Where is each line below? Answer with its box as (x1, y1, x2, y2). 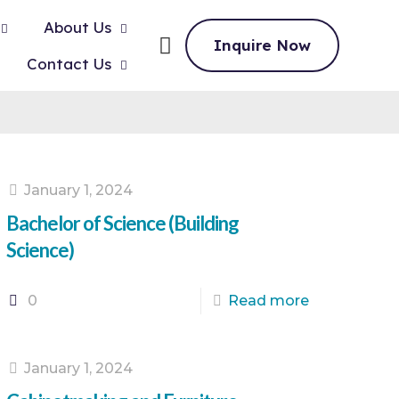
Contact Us (27, 54, 111, 73)
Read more (227, 292, 309, 309)
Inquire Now (214, 36, 311, 54)
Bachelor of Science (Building (6, 211, 240, 235)
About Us (44, 18, 111, 37)
